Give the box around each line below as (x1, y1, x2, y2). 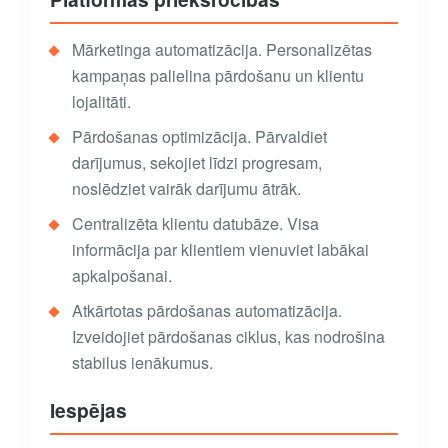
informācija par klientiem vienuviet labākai (72, 238, 369, 262)
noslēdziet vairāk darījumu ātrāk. (72, 177, 301, 201)
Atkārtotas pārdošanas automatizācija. (72, 299, 342, 323)
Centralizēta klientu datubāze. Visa (72, 212, 319, 236)
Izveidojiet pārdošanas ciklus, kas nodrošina (72, 325, 385, 349)
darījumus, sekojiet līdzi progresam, (72, 151, 322, 175)
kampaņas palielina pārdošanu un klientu (72, 64, 364, 88)
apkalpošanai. (72, 264, 172, 288)
